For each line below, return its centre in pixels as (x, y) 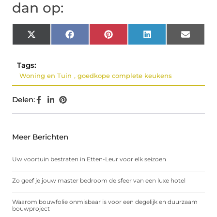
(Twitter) (50, 44)
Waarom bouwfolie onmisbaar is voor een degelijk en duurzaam (105, 202)
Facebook (91, 38)
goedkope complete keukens (125, 76)
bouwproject (31, 209)
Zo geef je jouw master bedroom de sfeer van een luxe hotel (99, 181)
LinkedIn (167, 38)
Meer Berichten (40, 137)
